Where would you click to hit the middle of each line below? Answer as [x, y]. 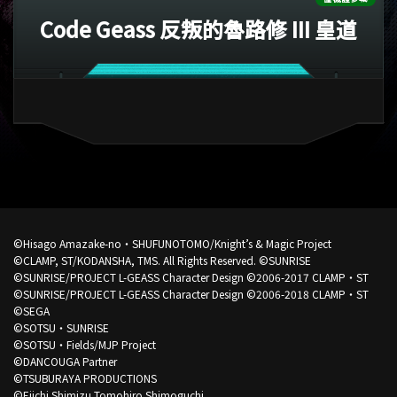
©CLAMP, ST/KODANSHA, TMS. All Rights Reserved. [136, 260]
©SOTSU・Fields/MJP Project [84, 344]
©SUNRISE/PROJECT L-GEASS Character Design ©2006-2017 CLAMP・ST [191, 276]
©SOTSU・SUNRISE [61, 327]
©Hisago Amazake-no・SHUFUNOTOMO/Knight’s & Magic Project [172, 243]
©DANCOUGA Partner [65, 361]
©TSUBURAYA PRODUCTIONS [85, 378]
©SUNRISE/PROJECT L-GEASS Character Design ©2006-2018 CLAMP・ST [191, 293]
